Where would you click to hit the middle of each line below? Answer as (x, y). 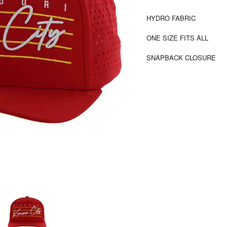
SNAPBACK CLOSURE (181, 58)
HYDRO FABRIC (171, 18)
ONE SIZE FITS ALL (177, 38)
